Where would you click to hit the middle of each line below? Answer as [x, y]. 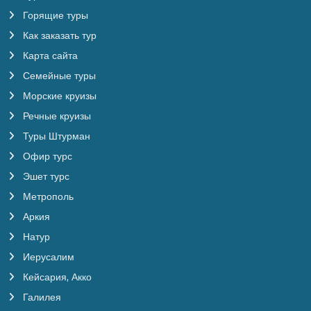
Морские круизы [58, 96]
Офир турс [46, 157]
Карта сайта [49, 56]
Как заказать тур [58, 36]
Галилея [41, 297]
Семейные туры [58, 76]
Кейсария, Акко [56, 277]
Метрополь [47, 197]
